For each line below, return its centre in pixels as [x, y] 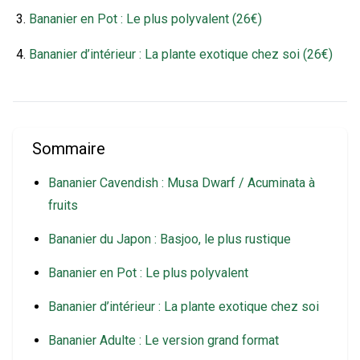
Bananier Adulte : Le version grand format [164, 340]
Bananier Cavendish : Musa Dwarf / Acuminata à [182, 182]
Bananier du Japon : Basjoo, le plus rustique [170, 239]
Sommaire [69, 148]
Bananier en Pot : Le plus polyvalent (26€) [145, 18]
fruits [63, 205]
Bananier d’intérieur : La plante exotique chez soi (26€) [181, 54]
